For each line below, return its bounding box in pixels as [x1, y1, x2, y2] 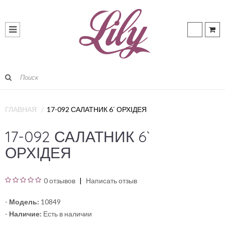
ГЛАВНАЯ [5, 105, 37, 114]
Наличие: [9, 209, 42, 218]
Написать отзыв [84, 176, 137, 185]
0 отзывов [44, 176, 75, 185]
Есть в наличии [42, 209, 92, 218]
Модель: [9, 197, 39, 206]
